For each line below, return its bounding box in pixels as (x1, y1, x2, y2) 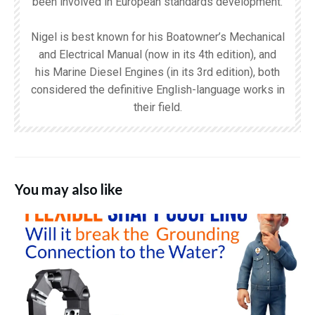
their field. (133, 100, 182, 114)
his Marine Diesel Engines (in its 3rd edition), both (35, 65, 280, 79)
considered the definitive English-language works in (30, 82, 285, 96)
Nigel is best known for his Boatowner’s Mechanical (30, 30, 285, 44)
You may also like (15, 180, 122, 198)
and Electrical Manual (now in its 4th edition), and (39, 47, 276, 61)
